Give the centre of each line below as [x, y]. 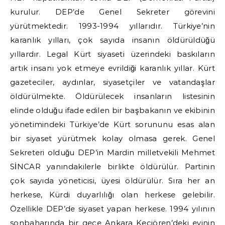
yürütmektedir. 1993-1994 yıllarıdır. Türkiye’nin [113, 26]
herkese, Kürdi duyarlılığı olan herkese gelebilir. [113, 195]
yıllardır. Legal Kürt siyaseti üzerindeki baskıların [113, 54]
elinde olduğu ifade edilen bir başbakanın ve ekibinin [113, 110]
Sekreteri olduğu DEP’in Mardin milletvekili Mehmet [113, 152]
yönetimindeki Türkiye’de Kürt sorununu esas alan [113, 124]
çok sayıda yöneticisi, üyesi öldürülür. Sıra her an [113, 181]
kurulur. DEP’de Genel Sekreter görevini [113, 12]
